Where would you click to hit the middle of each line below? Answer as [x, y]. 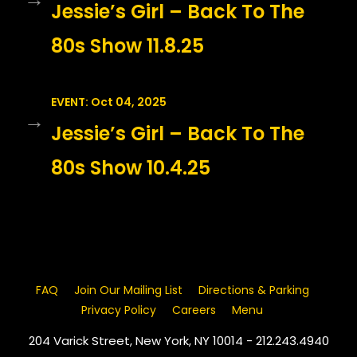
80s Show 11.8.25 [127, 46]
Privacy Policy [119, 310]
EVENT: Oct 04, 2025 [109, 102]
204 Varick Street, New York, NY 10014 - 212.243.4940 [178, 341]
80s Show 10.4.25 [131, 168]
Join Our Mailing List [128, 290]
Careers [194, 310]
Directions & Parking [253, 290]
